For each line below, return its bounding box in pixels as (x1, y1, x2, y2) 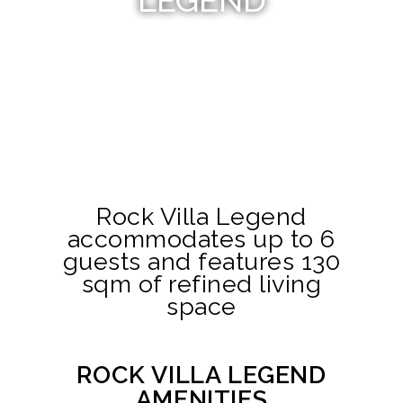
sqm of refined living (81, 270, 322, 298)
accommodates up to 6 (67, 225, 336, 253)
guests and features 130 (62, 247, 341, 275)
